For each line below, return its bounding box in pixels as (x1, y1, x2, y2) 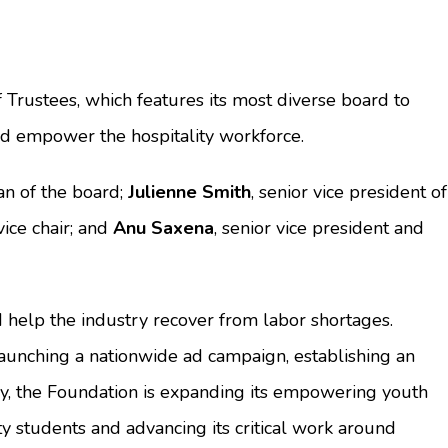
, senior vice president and (214, 216, 424, 240)
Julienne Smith (128, 180, 251, 204)
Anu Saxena (113, 216, 214, 240)
